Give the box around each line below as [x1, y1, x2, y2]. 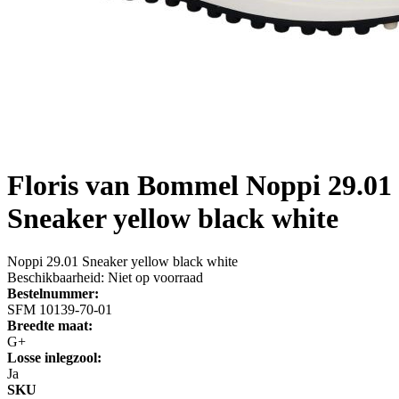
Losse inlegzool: [7, 350, 102, 366]
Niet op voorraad [108, 270, 203, 286]
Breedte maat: [7, 318, 93, 334]
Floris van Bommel [7, 168, 239, 201]
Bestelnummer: [7, 286, 99, 302]
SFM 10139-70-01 [7, 302, 112, 318]
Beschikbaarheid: [7, 270, 104, 286]
